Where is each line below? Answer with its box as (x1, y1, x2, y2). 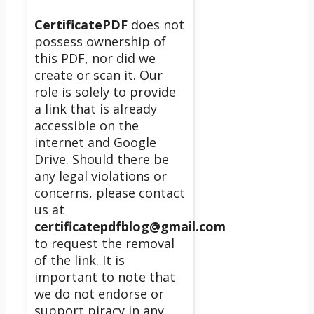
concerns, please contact (34, 184, 185, 202)
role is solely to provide (34, 83, 176, 101)
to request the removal (34, 235, 175, 252)
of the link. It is (34, 252, 125, 269)
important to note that (34, 268, 175, 286)
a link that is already (34, 100, 157, 118)
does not (131, 16, 184, 34)
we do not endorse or (34, 285, 164, 303)
